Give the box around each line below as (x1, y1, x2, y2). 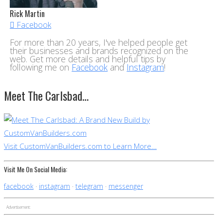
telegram (75, 181, 103, 191)
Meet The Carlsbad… (4, 87, 89, 105)
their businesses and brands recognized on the (10, 45, 189, 57)
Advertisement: (6, 204, 31, 210)
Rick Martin (10, 7, 45, 19)
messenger (109, 181, 143, 191)
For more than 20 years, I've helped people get (10, 36, 188, 49)
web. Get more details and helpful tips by (10, 53, 166, 65)
